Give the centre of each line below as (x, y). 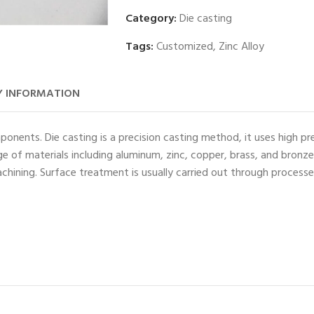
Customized (185, 47)
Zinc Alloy (241, 47)
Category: (152, 19)
